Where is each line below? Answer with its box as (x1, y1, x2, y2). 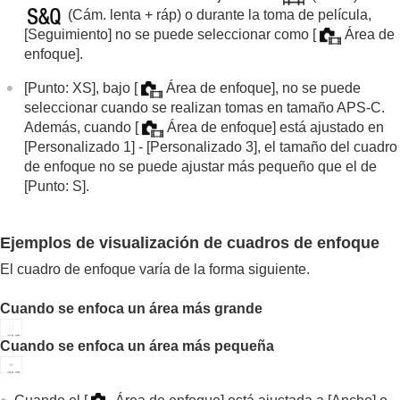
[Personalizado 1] (24, 139, 136, 155)
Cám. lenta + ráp (72, 7, 178, 23)
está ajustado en (275, 120, 384, 136)
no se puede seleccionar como (112, 27, 313, 43)
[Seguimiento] (24, 27, 112, 43)
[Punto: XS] (24, 80, 96, 96)
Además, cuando (24, 120, 136, 136)
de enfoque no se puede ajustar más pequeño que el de (24, 159, 378, 175)
